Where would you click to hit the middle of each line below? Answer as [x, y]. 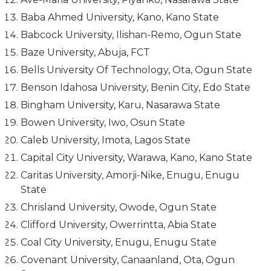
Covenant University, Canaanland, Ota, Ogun [127, 260]
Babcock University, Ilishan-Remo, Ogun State [131, 35]
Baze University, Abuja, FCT [85, 53]
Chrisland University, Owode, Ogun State [118, 207]
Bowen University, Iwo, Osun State [103, 123]
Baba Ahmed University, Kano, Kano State [119, 18]
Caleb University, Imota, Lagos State [105, 140]
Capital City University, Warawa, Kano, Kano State [136, 158]
